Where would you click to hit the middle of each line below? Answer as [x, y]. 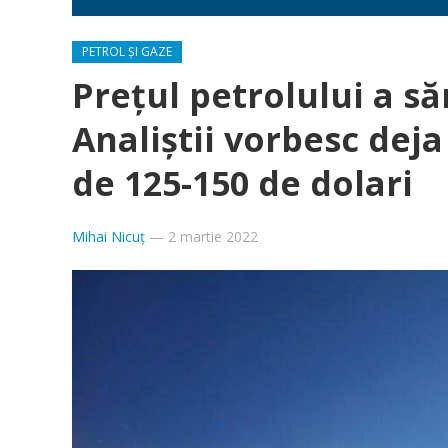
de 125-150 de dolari [242, 183]
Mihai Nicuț [108, 236]
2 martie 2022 [213, 236]
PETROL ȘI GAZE [127, 51]
